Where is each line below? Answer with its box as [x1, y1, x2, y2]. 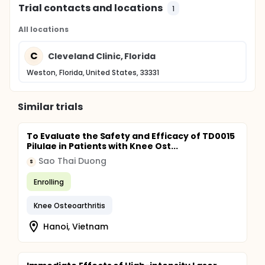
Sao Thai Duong [38, 155, 106, 167]
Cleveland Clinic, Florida [48, 50, 156, 62]
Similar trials [18, 100, 83, 114]
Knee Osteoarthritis [34, 200, 106, 211]
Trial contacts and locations [18, 1, 163, 15]
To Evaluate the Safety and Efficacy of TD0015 [27, 130, 235, 142]
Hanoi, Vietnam [43, 220, 108, 232]
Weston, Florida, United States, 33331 [27, 67, 159, 77]
